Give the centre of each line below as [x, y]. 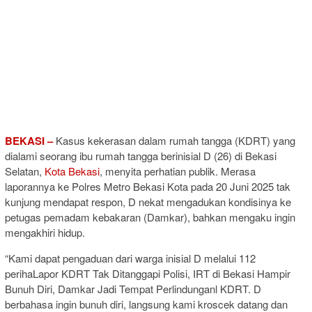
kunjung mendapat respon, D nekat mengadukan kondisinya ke [148, 201]
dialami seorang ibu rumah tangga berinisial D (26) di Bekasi [141, 155]
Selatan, [25, 171]
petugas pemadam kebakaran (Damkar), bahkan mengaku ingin [150, 217]
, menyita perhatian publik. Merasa [178, 171]
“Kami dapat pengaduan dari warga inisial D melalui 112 [130, 258]
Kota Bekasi [72, 171]
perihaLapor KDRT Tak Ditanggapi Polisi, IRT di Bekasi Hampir [148, 273]
